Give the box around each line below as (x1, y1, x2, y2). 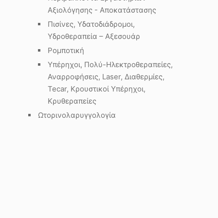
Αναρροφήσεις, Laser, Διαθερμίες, (48, 72, 164, 81)
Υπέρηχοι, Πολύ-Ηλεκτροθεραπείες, (48, 60, 173, 69)
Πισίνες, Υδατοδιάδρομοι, (48, 19, 135, 29)
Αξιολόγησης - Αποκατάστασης (48, 5, 156, 15)
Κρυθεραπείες (48, 96, 96, 106)
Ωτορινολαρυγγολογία (38, 110, 116, 120)
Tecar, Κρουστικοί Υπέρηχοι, (48, 84, 145, 93)
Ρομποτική (48, 46, 84, 55)
